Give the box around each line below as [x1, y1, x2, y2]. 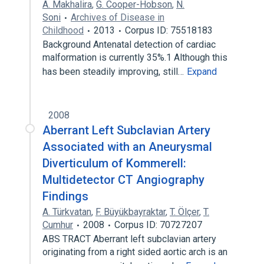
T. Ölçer [170, 206, 199, 217]
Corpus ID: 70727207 [114, 219, 202, 230]
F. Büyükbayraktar [95, 206, 166, 217]
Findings [42, 189, 88, 203]
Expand [187, 66, 217, 77]
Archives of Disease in [71, 12, 164, 23]
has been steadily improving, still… [42, 66, 186, 77]
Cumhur [42, 219, 73, 230]
